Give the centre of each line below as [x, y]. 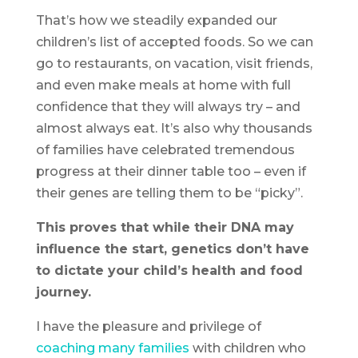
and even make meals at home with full [163, 86]
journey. [63, 292]
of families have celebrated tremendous [165, 150]
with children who [247, 348]
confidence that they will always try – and [168, 107]
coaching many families [112, 348]
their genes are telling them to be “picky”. [169, 193]
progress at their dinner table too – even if [171, 172]
